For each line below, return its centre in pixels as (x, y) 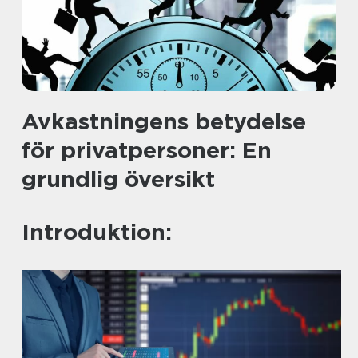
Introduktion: (97, 232)
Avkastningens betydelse (164, 121)
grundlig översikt (118, 179)
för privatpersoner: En (147, 150)
